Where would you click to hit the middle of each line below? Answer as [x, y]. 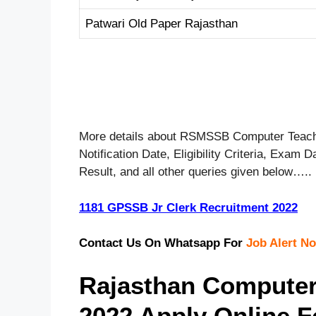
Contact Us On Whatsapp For [161, 243]
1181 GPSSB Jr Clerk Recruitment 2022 [188, 207]
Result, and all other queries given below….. [195, 172]
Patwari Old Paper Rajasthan [162, 23]
